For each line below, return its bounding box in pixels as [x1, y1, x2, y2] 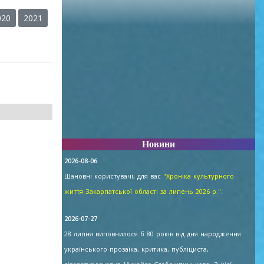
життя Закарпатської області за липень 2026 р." [64, 187, 221, 196]
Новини [141, 139, 175, 150]
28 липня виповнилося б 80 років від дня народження [64, 229, 241, 239]
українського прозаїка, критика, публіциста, [64, 245, 209, 254]
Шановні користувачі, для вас [64, 171, 163, 181]
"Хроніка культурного [163, 171, 234, 181]
